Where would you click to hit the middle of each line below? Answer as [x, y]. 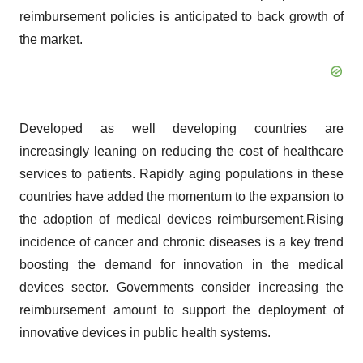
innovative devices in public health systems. [145, 333]
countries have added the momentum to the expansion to [181, 196]
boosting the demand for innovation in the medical [181, 265]
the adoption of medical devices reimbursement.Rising [181, 219]
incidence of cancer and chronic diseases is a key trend [181, 242]
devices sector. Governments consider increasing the [181, 287]
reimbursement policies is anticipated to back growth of [181, 17]
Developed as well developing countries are [181, 128]
